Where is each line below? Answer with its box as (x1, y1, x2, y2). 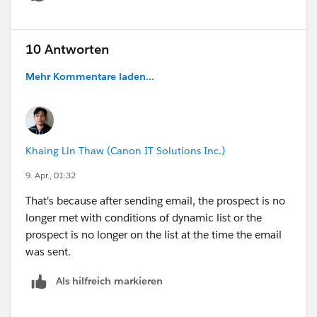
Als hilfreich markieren (56, 274, 163, 287)
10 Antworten (25, 40, 109, 57)
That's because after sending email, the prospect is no (25, 193, 285, 207)
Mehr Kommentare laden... (25, 69, 154, 83)
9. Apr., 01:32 (25, 168, 76, 181)
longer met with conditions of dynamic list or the (25, 210, 262, 224)
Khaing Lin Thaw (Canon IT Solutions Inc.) (25, 144, 225, 157)
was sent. (25, 244, 71, 258)
